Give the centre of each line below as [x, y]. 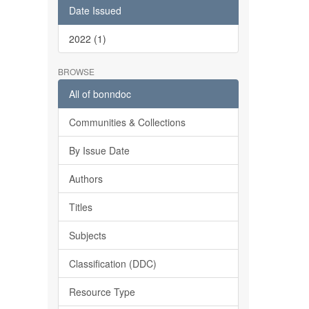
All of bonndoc [100, 94]
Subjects [87, 235]
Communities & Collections [127, 122]
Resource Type [102, 292]
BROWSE [76, 71]
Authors [86, 179]
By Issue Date [99, 150]
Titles [80, 207]
